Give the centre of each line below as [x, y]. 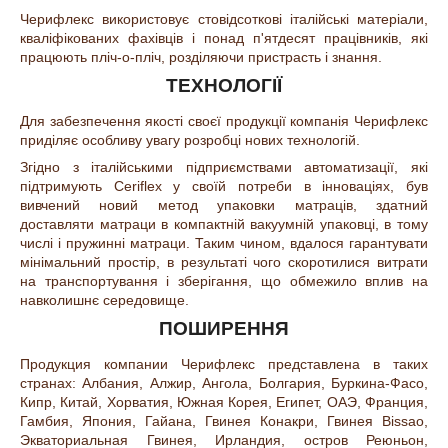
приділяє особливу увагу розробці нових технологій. [190, 140]
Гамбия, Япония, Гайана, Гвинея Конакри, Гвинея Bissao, [224, 420]
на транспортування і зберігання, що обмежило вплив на [224, 281]
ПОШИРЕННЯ [224, 329]
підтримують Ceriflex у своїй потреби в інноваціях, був [224, 186]
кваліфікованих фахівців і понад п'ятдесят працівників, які [224, 38]
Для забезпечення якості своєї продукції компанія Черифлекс [224, 121]
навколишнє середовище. [104, 300]
